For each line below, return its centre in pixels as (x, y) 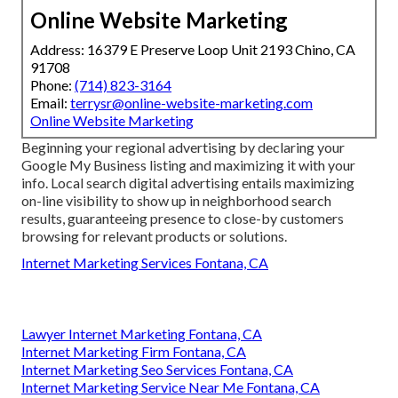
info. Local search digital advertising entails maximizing (188, 183)
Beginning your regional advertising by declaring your (183, 147)
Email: (50, 103)
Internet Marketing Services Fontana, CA (145, 263)
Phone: (52, 85)
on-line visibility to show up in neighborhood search (176, 201)
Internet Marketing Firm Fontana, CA (134, 352)
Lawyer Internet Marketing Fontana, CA (142, 334)
